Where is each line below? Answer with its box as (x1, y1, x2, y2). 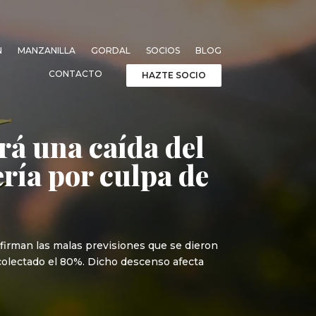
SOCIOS (145, 44, 180, 56)
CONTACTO (48, 68, 102, 79)
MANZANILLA (17, 44, 75, 56)
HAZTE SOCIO (141, 69, 206, 80)
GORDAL (90, 44, 130, 56)
